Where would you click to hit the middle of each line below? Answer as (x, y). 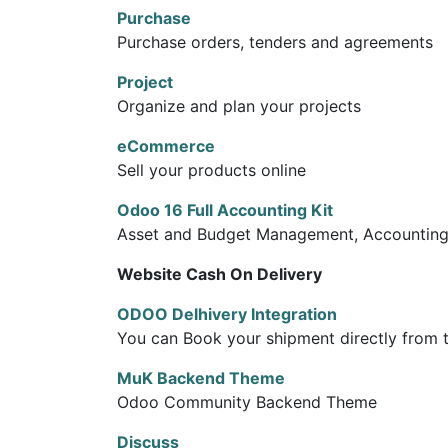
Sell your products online (211, 170)
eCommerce (166, 146)
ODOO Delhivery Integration (227, 314)
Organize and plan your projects (239, 106)
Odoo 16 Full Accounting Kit (225, 210)
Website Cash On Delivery (219, 274)
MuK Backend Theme (201, 378)
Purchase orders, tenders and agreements (275, 42)
